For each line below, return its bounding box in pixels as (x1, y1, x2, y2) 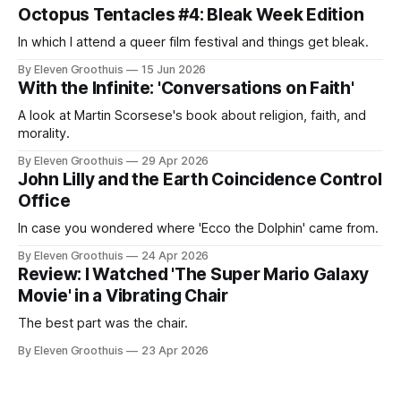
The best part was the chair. (18, 314, 188, 331)
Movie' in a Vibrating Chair (18, 285, 228, 306)
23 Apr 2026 (141, 343, 209, 357)
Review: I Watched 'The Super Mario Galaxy (18, 263, 370, 285)
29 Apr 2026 (141, 153, 209, 167)
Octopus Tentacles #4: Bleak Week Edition (18, 4, 364, 25)
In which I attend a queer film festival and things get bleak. (18, 33, 369, 50)
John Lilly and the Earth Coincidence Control (18, 168, 382, 190)
